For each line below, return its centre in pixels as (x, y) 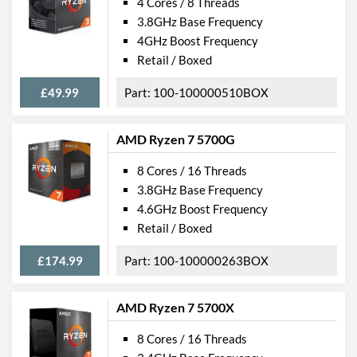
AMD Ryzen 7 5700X (175, 307)
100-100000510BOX (211, 92)
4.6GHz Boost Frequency (202, 208)
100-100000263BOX (211, 260)
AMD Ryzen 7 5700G (176, 139)
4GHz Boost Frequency (198, 40)
